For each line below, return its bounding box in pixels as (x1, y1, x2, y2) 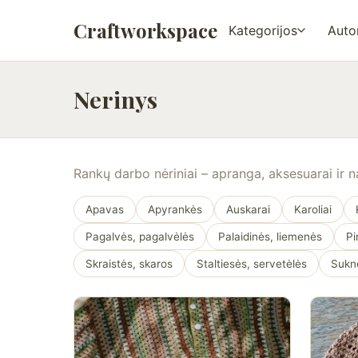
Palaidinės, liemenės (218, 230, 322, 243)
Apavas (86, 203, 124, 216)
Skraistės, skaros (86, 257, 173, 270)
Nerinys (74, 84, 157, 114)
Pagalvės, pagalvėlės (86, 230, 194, 243)
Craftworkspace (74, 18, 217, 43)
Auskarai (226, 203, 270, 216)
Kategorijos (229, 22, 297, 38)
